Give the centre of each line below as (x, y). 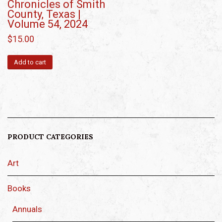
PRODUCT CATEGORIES (50, 137)
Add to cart (30, 62)
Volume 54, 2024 (48, 24)
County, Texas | (44, 14)
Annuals (27, 209)
